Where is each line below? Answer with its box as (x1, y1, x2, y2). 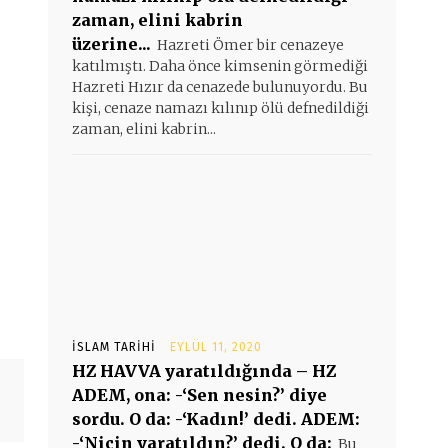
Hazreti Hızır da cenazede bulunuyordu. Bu (72, 78, 368, 96)
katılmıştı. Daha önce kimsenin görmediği (72, 57, 368, 75)
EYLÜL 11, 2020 (170, 340, 262, 354)
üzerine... (72, 34, 151, 54)
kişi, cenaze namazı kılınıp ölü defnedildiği (72, 99, 369, 117)
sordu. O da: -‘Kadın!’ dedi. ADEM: (72, 409, 360, 429)
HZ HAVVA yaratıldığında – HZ (72, 361, 336, 381)
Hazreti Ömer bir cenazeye (157, 36, 344, 54)
